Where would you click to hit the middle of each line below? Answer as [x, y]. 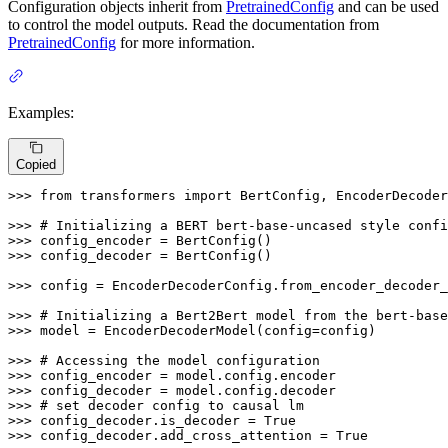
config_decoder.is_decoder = [152, 420]
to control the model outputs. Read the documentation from [193, 24]
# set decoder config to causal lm [172, 405]
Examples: [41, 112]
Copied [36, 164]
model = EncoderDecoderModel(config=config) [208, 330]
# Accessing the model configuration [180, 360]
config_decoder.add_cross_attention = [188, 435]
